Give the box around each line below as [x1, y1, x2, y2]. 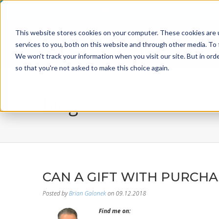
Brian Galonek [69, 189, 106, 197]
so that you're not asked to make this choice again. [15, 63, 169, 72]
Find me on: [99, 207, 131, 216]
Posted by [43, 189, 67, 197]
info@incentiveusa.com [115, 5, 187, 15]
